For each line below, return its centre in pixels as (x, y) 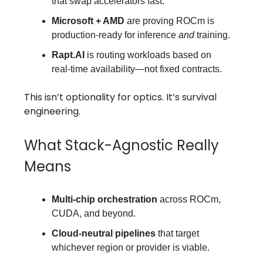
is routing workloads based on (148, 55)
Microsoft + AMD (88, 21)
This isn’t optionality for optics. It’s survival (120, 97)
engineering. (52, 111)
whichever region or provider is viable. (131, 247)
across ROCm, (189, 199)
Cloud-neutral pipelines (104, 233)
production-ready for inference (115, 35)
